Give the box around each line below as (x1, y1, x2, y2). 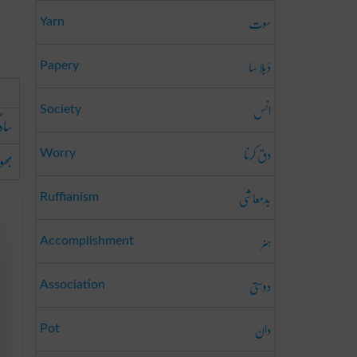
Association (40, 278, 105, 291)
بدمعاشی (239, 182, 271, 214)
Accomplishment (40, 234, 134, 247)
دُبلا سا (249, 51, 271, 82)
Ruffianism (40, 190, 99, 203)
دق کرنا (244, 139, 271, 170)
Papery (40, 59, 79, 72)
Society (40, 103, 81, 116)
